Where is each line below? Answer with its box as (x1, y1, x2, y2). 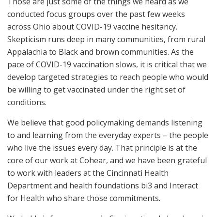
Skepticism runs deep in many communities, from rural (7, 34, 205, 45)
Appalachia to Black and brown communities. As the (7, 46, 194, 57)
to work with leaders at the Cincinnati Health (7, 168, 169, 178)
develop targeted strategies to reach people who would (7, 72, 208, 82)
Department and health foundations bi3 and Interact (7, 180, 198, 191)
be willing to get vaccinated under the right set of (7, 84, 186, 95)
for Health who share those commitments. (7, 193, 160, 203)
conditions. (7, 97, 46, 108)
